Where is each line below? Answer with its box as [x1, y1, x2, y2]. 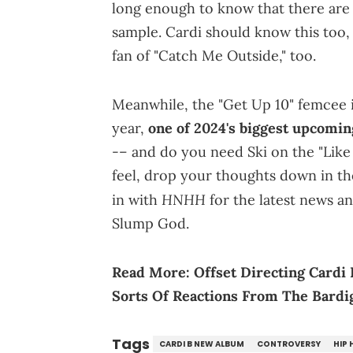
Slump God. [112, 214, 189, 233]
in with [112, 191, 162, 210]
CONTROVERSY [257, 338, 321, 351]
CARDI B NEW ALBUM [159, 338, 244, 351]
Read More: [112, 263, 194, 282]
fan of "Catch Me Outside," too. [112, 46, 316, 65]
